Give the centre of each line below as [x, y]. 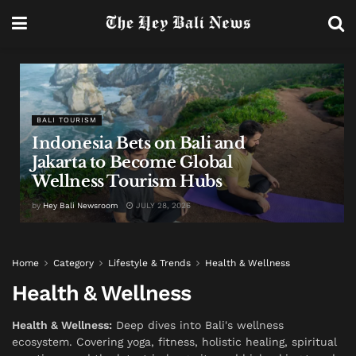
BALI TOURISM [67, 120]
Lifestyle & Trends [149, 263]
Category [74, 263]
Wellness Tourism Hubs [127, 181]
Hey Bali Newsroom [81, 205]
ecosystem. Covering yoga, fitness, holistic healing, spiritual [174, 341]
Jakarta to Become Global [132, 162]
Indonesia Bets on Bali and [139, 143]
